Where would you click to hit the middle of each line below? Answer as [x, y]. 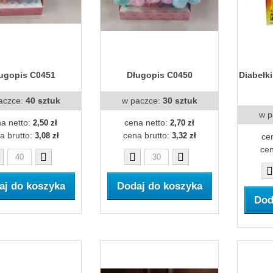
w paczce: [142, 100]
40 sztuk [43, 100]
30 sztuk [180, 100]
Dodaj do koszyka [159, 186]
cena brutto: [147, 135]
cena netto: [147, 122]
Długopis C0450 [159, 75]
